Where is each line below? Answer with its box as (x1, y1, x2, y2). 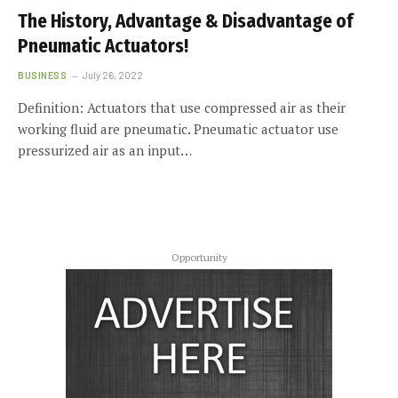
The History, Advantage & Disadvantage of (18, 9, 353, 33)
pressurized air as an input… (18, 140, 192, 159)
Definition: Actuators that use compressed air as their (18, 98, 346, 116)
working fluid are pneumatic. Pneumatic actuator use (18, 119, 338, 138)
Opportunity (171, 250, 227, 264)
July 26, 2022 (83, 68, 144, 81)
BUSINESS (18, 68, 68, 81)
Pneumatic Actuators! (18, 34, 188, 58)
